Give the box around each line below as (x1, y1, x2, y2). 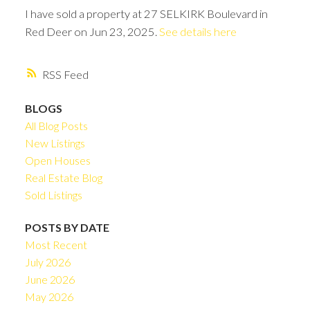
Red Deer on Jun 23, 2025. (24, 25, 159, 39)
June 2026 (24, 273, 75, 286)
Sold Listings (24, 188, 82, 201)
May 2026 (24, 290, 73, 304)
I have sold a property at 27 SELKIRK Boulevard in (24, 7, 268, 21)
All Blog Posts (24, 118, 88, 132)
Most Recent (24, 238, 87, 252)
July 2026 (24, 255, 71, 269)
